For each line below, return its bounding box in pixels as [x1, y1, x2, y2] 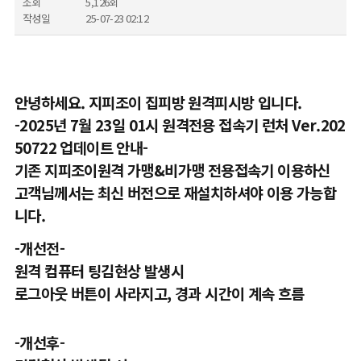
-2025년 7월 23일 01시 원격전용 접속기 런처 [14, 114, 292, 135]
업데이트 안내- [60, 136, 148, 158]
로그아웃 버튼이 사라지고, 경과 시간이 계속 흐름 [14, 282, 305, 304]
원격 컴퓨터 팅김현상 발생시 [14, 259, 188, 281]
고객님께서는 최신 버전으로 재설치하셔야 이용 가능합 [14, 181, 337, 203]
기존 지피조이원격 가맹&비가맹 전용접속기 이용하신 [14, 159, 330, 180]
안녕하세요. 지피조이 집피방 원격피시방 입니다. [14, 91, 302, 113]
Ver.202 [291, 114, 346, 135]
